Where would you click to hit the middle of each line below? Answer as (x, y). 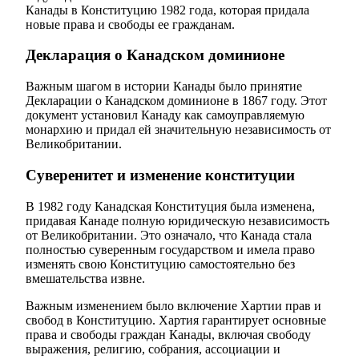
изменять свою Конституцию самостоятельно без (160, 264)
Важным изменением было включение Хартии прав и (173, 305)
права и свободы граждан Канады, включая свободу (168, 334)
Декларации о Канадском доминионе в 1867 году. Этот (176, 101)
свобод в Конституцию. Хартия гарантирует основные (176, 320)
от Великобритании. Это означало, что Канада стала (169, 235)
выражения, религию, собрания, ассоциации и (153, 349)
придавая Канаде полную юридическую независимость (177, 220)
